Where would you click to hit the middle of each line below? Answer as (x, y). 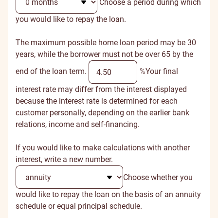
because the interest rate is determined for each (97, 101)
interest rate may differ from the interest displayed (101, 89)
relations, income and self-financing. (78, 124)
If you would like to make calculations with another (103, 148)
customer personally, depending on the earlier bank (102, 113)
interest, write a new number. (64, 159)
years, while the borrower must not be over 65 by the (104, 54)
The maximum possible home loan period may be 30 (106, 43)
